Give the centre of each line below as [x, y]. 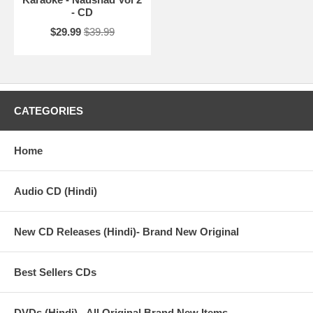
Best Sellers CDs [55, 272]
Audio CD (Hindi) [56, 191]
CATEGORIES [49, 111]
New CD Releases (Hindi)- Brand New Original [126, 232]
